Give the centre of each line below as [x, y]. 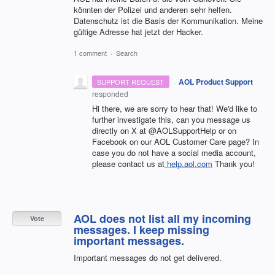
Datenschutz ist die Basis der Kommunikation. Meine [168, 21]
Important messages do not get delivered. [148, 258]
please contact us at [128, 164]
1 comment [90, 53]
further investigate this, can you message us [171, 120]
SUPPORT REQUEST [131, 82]
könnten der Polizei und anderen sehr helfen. [153, 10]
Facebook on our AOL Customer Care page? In [176, 142]
